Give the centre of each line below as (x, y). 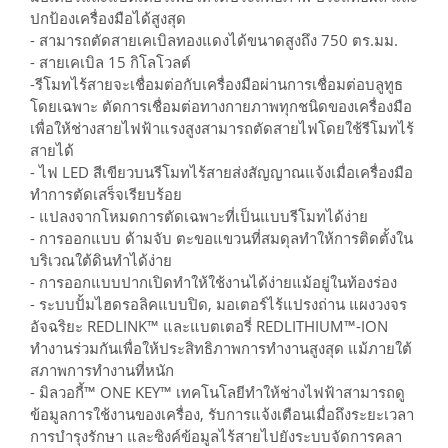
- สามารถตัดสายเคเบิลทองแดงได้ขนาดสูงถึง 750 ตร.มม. (214, 40)
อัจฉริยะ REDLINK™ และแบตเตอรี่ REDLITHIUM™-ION (209, 326)
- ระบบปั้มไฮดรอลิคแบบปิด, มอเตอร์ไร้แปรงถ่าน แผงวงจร (218, 304)
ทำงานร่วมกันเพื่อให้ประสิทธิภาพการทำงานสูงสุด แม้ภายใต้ (221, 348)
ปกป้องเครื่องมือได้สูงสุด (108, 18)
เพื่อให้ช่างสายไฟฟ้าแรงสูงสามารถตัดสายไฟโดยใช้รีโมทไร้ (222, 128)
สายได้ (52, 150)
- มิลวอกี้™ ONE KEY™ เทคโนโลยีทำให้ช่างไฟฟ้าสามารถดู (217, 392)
